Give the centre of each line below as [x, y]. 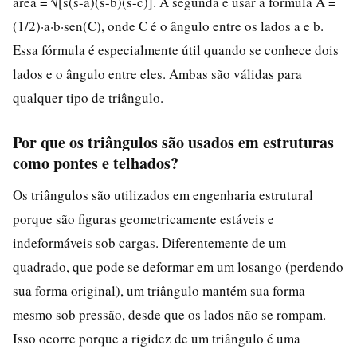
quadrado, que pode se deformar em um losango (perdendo [178, 266]
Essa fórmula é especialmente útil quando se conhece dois [176, 49]
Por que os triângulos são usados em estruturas [173, 142]
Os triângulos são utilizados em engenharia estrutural [163, 194]
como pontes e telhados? [96, 163]
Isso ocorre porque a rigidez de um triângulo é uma [157, 338]
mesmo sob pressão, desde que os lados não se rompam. [169, 314]
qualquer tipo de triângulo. [88, 97]
